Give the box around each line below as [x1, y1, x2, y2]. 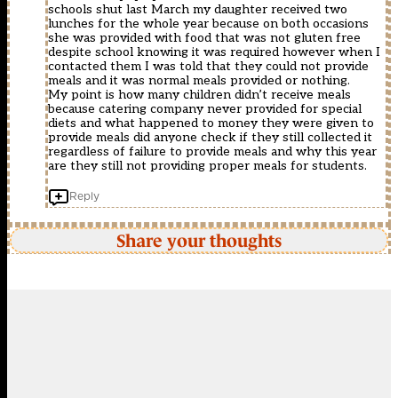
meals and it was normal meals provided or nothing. [48, 73, 350, 89]
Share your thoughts [116, 230, 282, 251]
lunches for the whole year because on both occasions [48, 16, 369, 32]
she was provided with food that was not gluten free [48, 30, 361, 46]
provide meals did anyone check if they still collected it [48, 130, 372, 146]
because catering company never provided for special [48, 101, 362, 117]
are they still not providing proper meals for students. [48, 158, 367, 174]
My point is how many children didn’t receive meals [48, 87, 351, 103]
